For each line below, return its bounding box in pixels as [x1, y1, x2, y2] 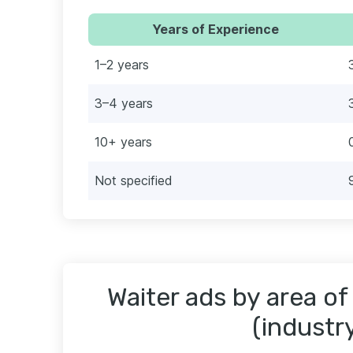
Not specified [95, 172, 173, 188]
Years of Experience [151, 20, 279, 37]
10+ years [95, 133, 152, 150]
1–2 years [95, 56, 149, 72]
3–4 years [95, 95, 153, 111]
